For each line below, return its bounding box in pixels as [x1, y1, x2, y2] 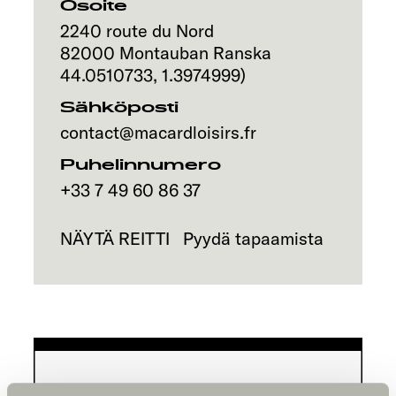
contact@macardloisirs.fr [60, 121, 256, 143]
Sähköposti [60, 98, 179, 118]
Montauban [119, 42, 209, 64]
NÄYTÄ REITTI [60, 227, 170, 249]
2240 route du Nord [60, 19, 214, 42]
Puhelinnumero [60, 156, 221, 175]
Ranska [213, 42, 271, 64]
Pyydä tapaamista [183, 227, 324, 249]
